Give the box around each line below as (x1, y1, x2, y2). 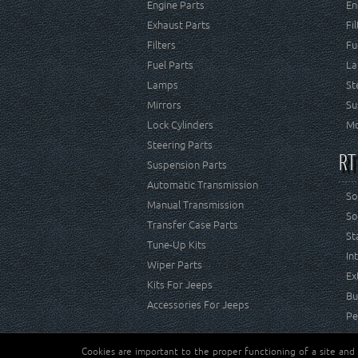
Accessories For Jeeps (147, 299, 249, 311)
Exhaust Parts (147, 19, 210, 31)
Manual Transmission (147, 199, 244, 211)
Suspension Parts (147, 159, 227, 171)
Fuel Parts (147, 59, 193, 71)
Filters (147, 39, 176, 51)
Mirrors (147, 99, 181, 111)
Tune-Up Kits (147, 239, 206, 251)
